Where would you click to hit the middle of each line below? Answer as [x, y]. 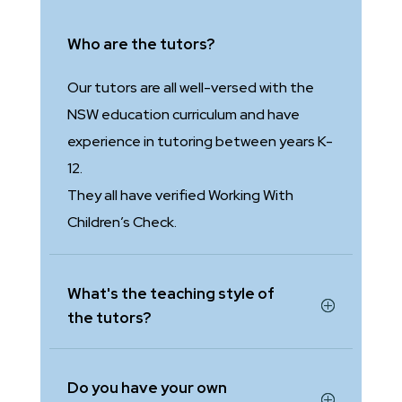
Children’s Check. [122, 223]
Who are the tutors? [140, 44]
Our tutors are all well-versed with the [190, 88]
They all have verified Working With [180, 196]
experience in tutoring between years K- [200, 142]
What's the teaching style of [170, 294]
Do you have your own [147, 388]
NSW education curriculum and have [183, 115]
